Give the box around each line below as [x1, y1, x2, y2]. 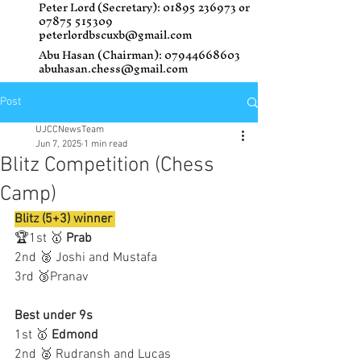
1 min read [84, 139, 127, 150]
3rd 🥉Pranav [15, 269, 91, 285]
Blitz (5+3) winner [15, 211, 115, 227]
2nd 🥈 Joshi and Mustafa [15, 250, 160, 266]
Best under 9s [15, 308, 93, 324]
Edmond [52, 327, 98, 343]
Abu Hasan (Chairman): [39, 43, 164, 68]
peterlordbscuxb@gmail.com [39, 23, 192, 48]
